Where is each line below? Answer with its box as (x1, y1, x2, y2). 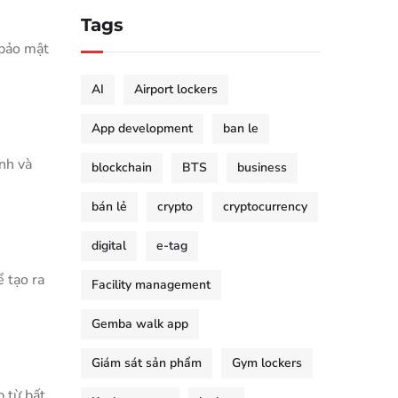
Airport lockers (134, 81, 218, 98)
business (237, 159, 287, 176)
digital (92, 237, 126, 254)
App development (92, 120, 193, 137)
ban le (223, 120, 259, 137)
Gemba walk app (92, 315, 188, 332)
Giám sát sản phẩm (92, 354, 202, 371)
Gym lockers (232, 354, 302, 371)
